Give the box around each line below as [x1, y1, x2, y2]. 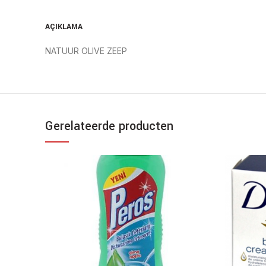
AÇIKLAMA [45, 21, 83, 32]
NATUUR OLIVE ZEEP [45, 46, 127, 56]
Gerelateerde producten [45, 118, 173, 135]
